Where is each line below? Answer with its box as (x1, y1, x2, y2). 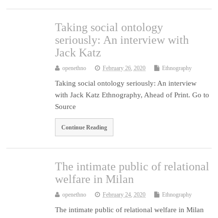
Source (55, 102, 76, 110)
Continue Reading (61, 124, 108, 131)
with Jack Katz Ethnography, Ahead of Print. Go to (55, 91, 210, 99)
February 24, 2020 (103, 191, 146, 199)
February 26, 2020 (103, 64, 146, 72)
